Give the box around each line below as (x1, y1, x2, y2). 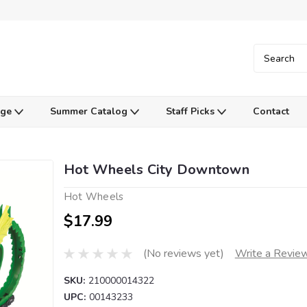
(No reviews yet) (143, 246, 224, 262)
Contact (252, 105, 289, 118)
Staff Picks (165, 105, 217, 118)
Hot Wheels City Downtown (63, 160, 249, 179)
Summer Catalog (49, 105, 130, 118)
